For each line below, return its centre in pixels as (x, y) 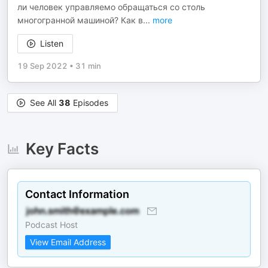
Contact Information (77, 194)
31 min (88, 66)
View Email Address (68, 242)
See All (44, 103)
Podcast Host (51, 225)
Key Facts (62, 149)
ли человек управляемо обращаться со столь (111, 7)
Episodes (89, 103)
